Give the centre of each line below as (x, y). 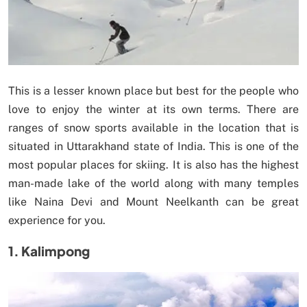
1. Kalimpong (49, 251)
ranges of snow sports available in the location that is (153, 128)
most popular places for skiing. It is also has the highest (153, 165)
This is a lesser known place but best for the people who (153, 91)
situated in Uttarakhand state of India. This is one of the (153, 147)
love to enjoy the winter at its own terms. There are (153, 110)
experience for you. (57, 221)
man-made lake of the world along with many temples (153, 184)
